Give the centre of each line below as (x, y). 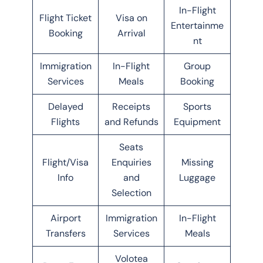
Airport (65, 218)
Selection (131, 193)
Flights (65, 122)
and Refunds (131, 122)
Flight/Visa (65, 162)
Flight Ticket (65, 18)
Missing (197, 162)
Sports (197, 106)
